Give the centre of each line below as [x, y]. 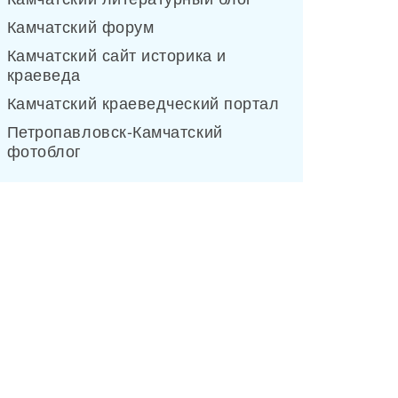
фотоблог [44, 150]
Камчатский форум [80, 26]
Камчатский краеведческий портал [143, 102]
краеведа [44, 74]
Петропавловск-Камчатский [115, 131]
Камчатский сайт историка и [116, 54]
